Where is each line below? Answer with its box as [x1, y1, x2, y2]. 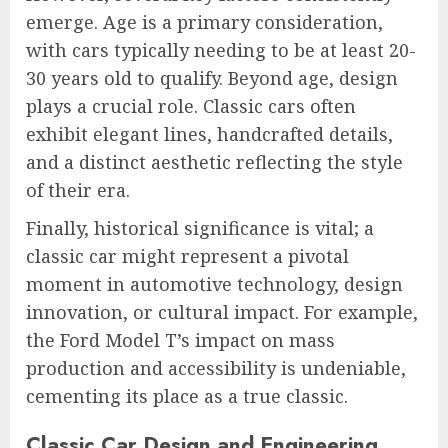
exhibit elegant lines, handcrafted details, [26, 122, 393, 147]
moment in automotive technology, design [26, 272, 403, 297]
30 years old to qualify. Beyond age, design [26, 66, 398, 91]
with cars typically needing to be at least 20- [26, 38, 416, 63]
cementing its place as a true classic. [26, 384, 348, 409]
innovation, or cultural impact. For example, [26, 300, 418, 325]
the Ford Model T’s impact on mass [26, 328, 335, 353]
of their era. [26, 178, 130, 203]
